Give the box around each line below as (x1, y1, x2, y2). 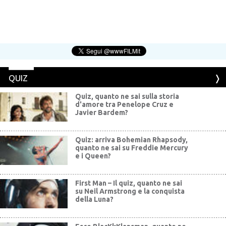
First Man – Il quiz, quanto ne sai (75, 179, 183, 187)
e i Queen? (75, 151, 111, 160)
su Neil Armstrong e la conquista (75, 187, 185, 195)
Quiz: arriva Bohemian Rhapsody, (75, 135, 188, 144)
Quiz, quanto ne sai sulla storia (75, 92, 180, 100)
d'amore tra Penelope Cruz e (75, 100, 174, 108)
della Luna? (75, 195, 114, 203)
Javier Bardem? (75, 108, 129, 117)
